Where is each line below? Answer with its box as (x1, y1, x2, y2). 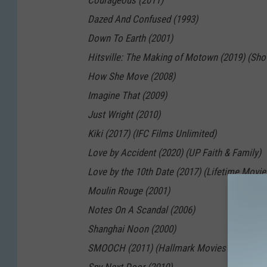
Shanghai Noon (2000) (88, 223, 176, 235)
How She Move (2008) (88, 70, 175, 83)
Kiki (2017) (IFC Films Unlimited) (88, 128, 216, 140)
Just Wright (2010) (88, 108, 160, 121)
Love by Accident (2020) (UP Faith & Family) (88, 147, 261, 159)
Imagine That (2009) (88, 89, 167, 102)
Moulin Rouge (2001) (88, 185, 170, 197)
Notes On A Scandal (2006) (88, 204, 195, 216)
